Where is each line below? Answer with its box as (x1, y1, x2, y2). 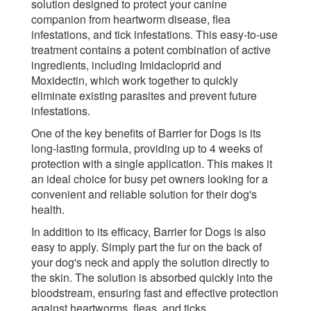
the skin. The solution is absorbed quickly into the (31, 269, 273, 285)
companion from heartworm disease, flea (31, 10, 230, 27)
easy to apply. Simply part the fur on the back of (31, 238, 262, 255)
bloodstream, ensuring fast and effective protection (31, 284, 278, 301)
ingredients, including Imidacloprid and (31, 56, 221, 73)
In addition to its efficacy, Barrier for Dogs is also (31, 223, 266, 239)
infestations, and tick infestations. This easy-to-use (31, 26, 278, 42)
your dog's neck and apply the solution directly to (31, 253, 269, 270)
